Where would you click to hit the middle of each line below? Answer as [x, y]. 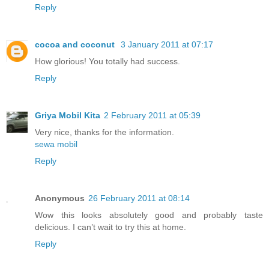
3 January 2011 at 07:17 [167, 44]
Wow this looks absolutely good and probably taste [149, 215]
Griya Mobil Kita [68, 115]
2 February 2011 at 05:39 [152, 115]
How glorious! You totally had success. [107, 61]
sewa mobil [56, 144]
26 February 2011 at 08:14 [139, 198]
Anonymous [60, 198]
